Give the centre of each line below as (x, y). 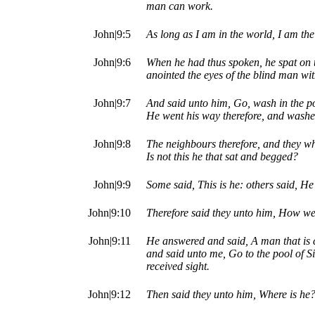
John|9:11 (110, 241)
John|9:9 (112, 185)
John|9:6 (112, 63)
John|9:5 (112, 34)
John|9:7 (112, 103)
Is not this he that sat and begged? (222, 157)
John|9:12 (109, 295)
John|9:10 (109, 213)
